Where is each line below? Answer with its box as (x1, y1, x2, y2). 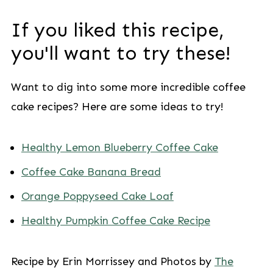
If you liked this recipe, (10, 18, 224, 41)
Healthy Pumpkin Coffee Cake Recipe (21, 214, 210, 227)
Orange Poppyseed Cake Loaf (21, 190, 174, 203)
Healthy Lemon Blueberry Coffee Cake (21, 141, 218, 154)
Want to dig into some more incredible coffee (10, 80, 246, 94)
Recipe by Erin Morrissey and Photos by (10, 255, 214, 268)
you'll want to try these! (10, 41, 231, 65)
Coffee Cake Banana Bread (21, 165, 161, 179)
